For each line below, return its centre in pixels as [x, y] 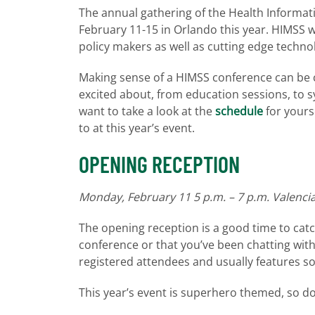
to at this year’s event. [137, 128]
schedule [239, 111]
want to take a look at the [147, 111]
